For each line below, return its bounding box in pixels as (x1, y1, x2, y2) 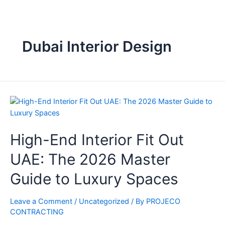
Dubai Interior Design (22, 37, 172, 55)
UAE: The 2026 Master (10, 150, 170, 168)
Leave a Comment (10, 196, 72, 206)
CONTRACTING (10, 207, 64, 216)
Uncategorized (79, 196, 129, 206)
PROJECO (146, 196, 180, 206)
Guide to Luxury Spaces (10, 169, 178, 188)
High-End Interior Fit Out (10, 130, 184, 149)
